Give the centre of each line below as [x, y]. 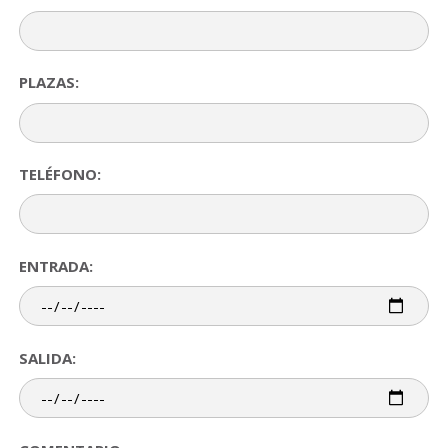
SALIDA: [48, 357]
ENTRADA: [56, 266]
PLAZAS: [49, 82]
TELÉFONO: [60, 174]
